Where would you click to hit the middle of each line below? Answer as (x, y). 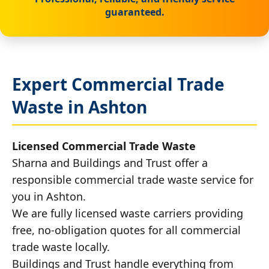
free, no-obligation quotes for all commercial (126, 230)
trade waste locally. (61, 246)
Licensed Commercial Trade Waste (104, 146)
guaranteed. (134, 12)
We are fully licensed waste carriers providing (128, 213)
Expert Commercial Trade (118, 84)
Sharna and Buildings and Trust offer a (110, 162)
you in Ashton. (49, 196)
